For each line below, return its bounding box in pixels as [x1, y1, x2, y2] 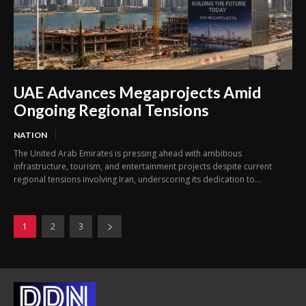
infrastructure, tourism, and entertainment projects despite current [14, 160, 272, 172]
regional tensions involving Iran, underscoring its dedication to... [14, 173, 261, 185]
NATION [14, 129, 47, 140]
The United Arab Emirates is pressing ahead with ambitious [14, 147, 242, 159]
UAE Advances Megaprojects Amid [14, 82, 261, 102]
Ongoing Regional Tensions [14, 100, 209, 120]
